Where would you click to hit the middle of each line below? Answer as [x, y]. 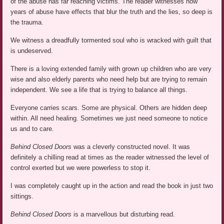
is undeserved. [32, 51]
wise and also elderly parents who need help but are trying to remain [109, 79]
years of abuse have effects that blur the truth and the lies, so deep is [112, 12]
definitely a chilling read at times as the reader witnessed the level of [110, 157]
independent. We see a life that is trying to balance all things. [99, 90]
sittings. [22, 196]
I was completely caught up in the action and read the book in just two [112, 186]
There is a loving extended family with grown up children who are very [111, 69]
